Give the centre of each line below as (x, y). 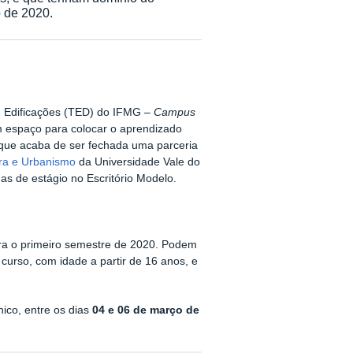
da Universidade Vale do (137, 162)
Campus (174, 113)
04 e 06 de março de (146, 310)
